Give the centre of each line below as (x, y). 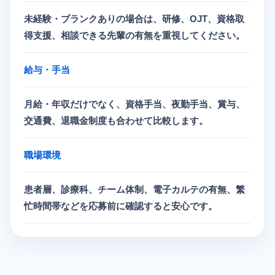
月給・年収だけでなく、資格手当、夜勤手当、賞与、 (134, 104)
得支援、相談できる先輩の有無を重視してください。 (134, 35)
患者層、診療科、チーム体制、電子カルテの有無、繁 (134, 189)
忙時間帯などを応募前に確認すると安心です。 (121, 206)
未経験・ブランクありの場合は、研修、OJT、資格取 (134, 19)
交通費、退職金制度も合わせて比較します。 (116, 121)
